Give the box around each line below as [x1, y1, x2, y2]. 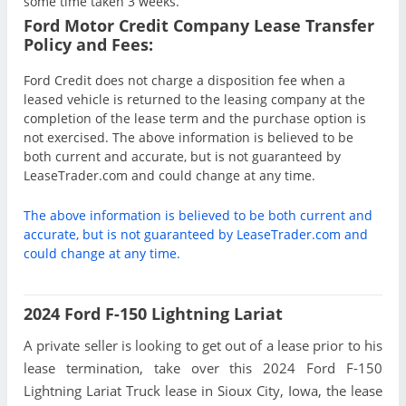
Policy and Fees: [24, 33, 153, 55]
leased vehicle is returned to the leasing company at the [24, 90, 365, 108]
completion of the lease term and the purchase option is [24, 109, 366, 127]
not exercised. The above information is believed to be [24, 128, 353, 146]
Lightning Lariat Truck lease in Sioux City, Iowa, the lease [24, 382, 382, 401]
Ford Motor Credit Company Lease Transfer [24, 14, 374, 36]
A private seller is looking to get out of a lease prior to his [24, 336, 382, 355]
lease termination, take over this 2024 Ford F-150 [24, 359, 382, 378]
